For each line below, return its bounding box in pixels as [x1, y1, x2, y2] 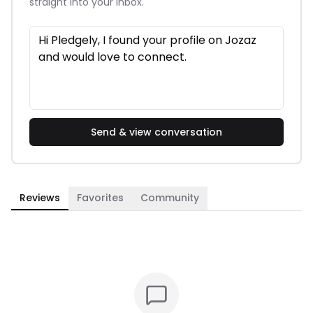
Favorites [77, 191, 124, 205]
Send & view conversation [91, 125, 222, 139]
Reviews [20, 191, 60, 205]
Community [140, 191, 199, 205]
